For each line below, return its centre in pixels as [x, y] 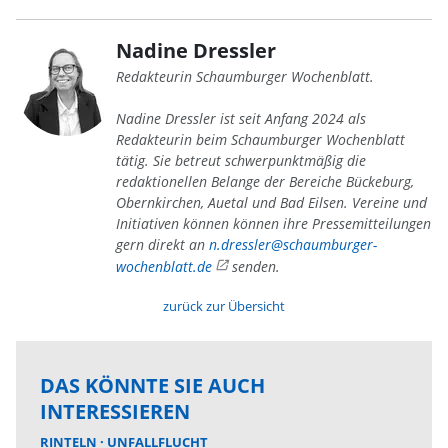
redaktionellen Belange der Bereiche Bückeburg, [265, 181]
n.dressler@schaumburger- [293, 244]
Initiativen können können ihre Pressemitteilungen [273, 223]
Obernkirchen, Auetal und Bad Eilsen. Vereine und [271, 202]
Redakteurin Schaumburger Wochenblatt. [245, 76]
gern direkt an [162, 244]
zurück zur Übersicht [224, 306]
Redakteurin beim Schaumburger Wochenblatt [260, 139]
